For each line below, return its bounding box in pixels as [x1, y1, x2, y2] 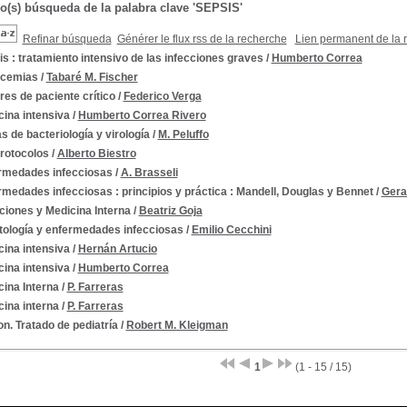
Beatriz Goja [138, 204, 203, 217]
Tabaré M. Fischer [45, 71, 138, 84]
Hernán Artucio [77, 243, 157, 255]
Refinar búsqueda [22, 33, 112, 45]
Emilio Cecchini [191, 223, 272, 236]
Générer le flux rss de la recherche [116, 33, 287, 45]
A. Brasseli [120, 166, 178, 179]
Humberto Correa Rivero [77, 109, 206, 122]
